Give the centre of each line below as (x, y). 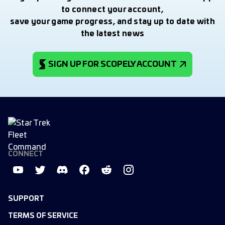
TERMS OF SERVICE (43, 216)
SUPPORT (26, 199)
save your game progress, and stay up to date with (113, 22)
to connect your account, (113, 10)
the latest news (113, 34)
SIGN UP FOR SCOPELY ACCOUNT (113, 64)
